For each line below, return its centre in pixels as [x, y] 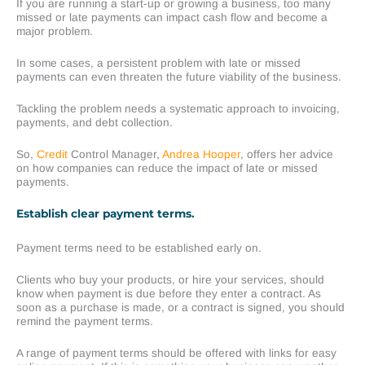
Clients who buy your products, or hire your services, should [170, 279]
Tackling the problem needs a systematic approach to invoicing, [178, 109]
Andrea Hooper [201, 155]
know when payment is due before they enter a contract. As [169, 293]
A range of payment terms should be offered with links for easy [176, 353]
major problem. [55, 32]
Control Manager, [115, 155]
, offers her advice [287, 155]
